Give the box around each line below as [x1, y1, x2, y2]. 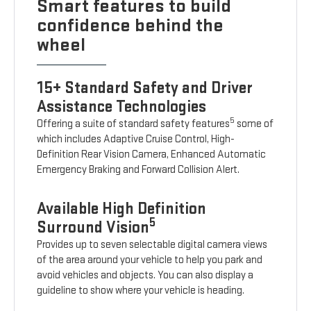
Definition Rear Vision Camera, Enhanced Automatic [37, 148, 267, 162]
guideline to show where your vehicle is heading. [37, 284, 245, 298]
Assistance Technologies [37, 96, 207, 117]
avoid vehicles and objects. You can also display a [37, 269, 254, 283]
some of [235, 117, 274, 131]
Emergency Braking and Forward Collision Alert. [37, 163, 240, 177]
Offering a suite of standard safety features [37, 117, 230, 131]
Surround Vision [37, 217, 150, 238]
